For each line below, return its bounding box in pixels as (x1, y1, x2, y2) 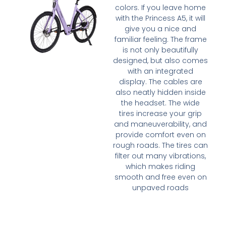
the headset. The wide (121, 97, 200, 108)
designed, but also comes (113, 55, 208, 66)
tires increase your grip (119, 108, 202, 119)
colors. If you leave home (115, 2, 206, 13)
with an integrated (128, 66, 194, 76)
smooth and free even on (114, 172, 207, 182)
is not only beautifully (123, 44, 199, 55)
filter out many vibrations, (115, 150, 206, 161)
